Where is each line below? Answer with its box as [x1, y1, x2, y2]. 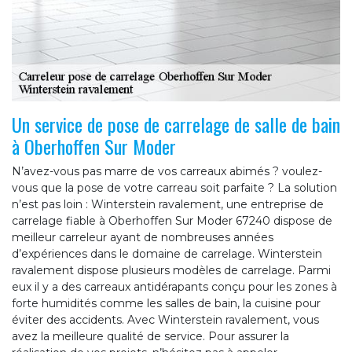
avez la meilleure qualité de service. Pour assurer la [12, 329, 289, 344]
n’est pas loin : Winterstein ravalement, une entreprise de [12, 197, 324, 212]
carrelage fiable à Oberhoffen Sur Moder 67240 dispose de [12, 214, 332, 229]
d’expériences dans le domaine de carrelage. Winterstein [12, 247, 322, 262]
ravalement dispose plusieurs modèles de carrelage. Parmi [12, 263, 331, 278]
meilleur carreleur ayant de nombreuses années [12, 230, 273, 245]
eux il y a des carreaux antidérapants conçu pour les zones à [12, 280, 337, 295]
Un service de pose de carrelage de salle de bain [12, 110, 340, 139]
